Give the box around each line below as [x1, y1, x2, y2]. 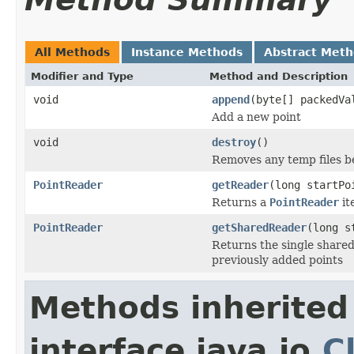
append [212, 92, 250, 106]
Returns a [212, 195, 269, 209]
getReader [212, 178, 269, 191]
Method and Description [209, 70, 348, 82]
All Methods [35, 45, 110, 58]
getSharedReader [212, 220, 307, 234]
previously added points [212, 253, 343, 266]
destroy [212, 135, 256, 149]
